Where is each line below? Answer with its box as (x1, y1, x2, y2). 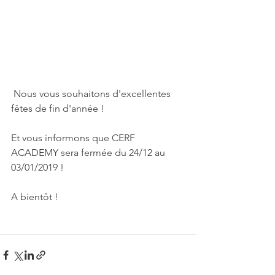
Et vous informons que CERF (11, 132, 137, 144)
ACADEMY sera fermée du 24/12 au (11, 147, 168, 159)
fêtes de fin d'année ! (11, 103, 104, 115)
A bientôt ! (11, 191, 58, 203)
